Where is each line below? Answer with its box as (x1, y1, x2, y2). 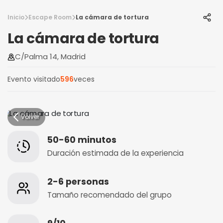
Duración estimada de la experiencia (47, 147, 184, 158)
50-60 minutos (47, 133, 116, 146)
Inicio (7, 13, 24, 21)
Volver (21, 112, 39, 121)
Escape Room (28, 13, 72, 21)
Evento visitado (7, 74, 60, 84)
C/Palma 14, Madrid (15, 51, 86, 62)
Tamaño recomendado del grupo (47, 189, 172, 200)
